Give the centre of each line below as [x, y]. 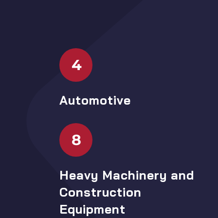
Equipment [92, 209]
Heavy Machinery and [127, 175]
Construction [100, 192]
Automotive [95, 100]
